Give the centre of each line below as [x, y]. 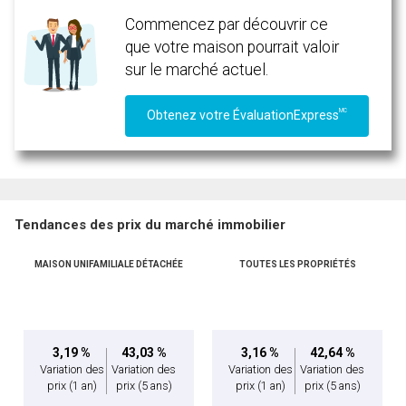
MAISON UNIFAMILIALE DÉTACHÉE [109, 265]
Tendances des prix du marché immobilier [150, 225]
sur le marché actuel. [197, 69]
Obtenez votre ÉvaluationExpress [243, 116]
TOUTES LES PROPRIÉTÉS [297, 265]
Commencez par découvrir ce [227, 24]
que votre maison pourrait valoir [232, 47]
